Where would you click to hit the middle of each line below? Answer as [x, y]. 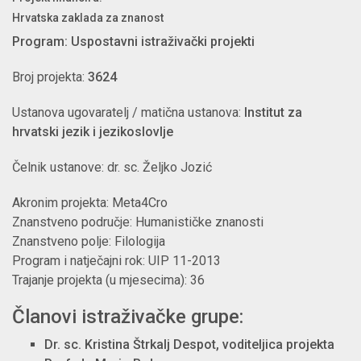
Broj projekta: [50, 77]
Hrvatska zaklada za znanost [88, 18]
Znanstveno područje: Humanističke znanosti [138, 222]
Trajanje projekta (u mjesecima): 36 [108, 280]
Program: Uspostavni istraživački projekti [133, 42]
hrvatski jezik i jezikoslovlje [93, 132]
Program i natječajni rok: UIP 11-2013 [116, 261]
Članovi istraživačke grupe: [128, 317]
